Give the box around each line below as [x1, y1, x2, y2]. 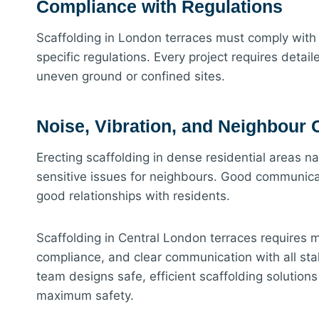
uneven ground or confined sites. [36, 69, 225, 84]
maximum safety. [36, 288, 134, 303]
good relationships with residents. [36, 189, 230, 204]
